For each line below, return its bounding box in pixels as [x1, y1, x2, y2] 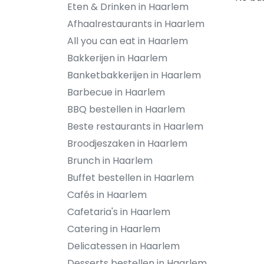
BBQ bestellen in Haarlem [67, 103, 185, 116]
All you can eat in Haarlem [67, 34, 188, 48]
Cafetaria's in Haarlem [67, 205, 170, 219]
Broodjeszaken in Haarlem [67, 137, 187, 150]
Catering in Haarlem [67, 222, 160, 236]
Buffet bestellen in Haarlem [67, 171, 194, 184]
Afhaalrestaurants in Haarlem [67, 17, 204, 31]
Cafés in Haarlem [67, 188, 147, 202]
